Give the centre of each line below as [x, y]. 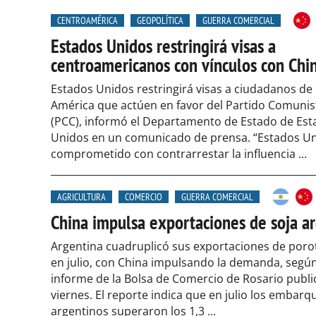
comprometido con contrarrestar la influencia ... [179, 154]
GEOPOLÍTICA [160, 20]
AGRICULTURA [81, 197]
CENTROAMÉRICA [87, 20]
